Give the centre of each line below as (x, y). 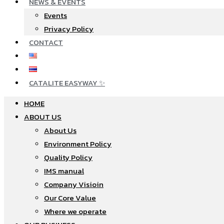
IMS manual (64, 171)
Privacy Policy (69, 29)
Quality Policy (68, 157)
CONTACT (46, 42)
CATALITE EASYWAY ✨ (67, 83)
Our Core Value (70, 198)
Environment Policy (78, 144)
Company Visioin (74, 184)
